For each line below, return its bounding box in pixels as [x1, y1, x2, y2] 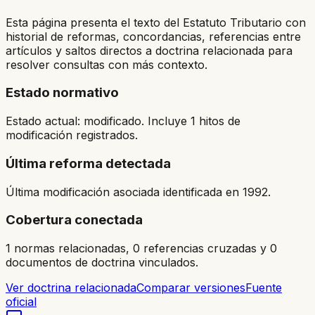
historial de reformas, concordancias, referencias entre [6, 29, 301, 44]
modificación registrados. [6, 128, 138, 143]
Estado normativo [6, 84, 119, 101]
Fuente [245, 280, 282, 295]
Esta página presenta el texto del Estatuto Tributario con [6, 15, 306, 30]
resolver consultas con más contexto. [6, 57, 207, 72]
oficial [6, 294, 37, 309]
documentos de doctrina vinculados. [6, 255, 198, 269]
